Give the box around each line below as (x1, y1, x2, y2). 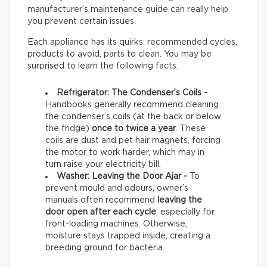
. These (176, 125, 206, 133)
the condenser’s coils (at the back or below (45, 113, 221, 122)
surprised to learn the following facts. (27, 62, 178, 71)
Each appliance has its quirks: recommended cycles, (27, 38, 237, 47)
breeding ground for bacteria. (45, 244, 164, 253)
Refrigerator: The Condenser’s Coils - (57, 89, 207, 98)
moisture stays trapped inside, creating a (45, 232, 210, 241)
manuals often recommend (45, 196, 157, 205)
